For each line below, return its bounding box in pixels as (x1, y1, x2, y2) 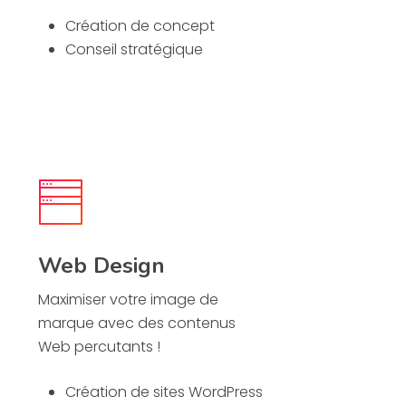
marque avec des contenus (38, 313, 237, 334)
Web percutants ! (38, 336, 161, 358)
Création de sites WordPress (65, 382, 264, 403)
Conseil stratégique (65, 39, 204, 61)
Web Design (38, 251, 166, 281)
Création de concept (65, 15, 216, 37)
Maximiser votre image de (38, 289, 219, 311)
